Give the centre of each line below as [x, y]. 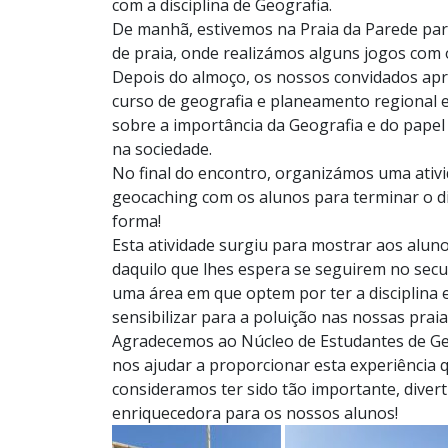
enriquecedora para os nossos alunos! [255, 412]
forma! [136, 220]
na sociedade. [162, 148]
